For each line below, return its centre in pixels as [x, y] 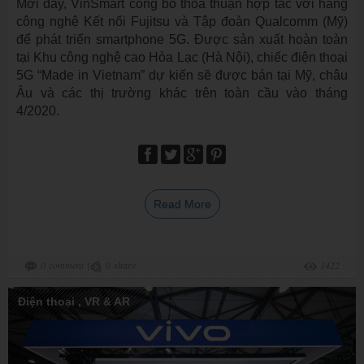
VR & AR [107, 301]
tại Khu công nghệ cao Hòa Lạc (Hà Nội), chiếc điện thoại [182, 57]
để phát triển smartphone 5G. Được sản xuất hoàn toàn [182, 39]
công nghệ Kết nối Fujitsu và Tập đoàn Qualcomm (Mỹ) [182, 22]
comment [66, 265]
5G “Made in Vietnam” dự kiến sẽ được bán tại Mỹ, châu [182, 75]
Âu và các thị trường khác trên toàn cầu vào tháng [182, 93]
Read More [182, 204]
